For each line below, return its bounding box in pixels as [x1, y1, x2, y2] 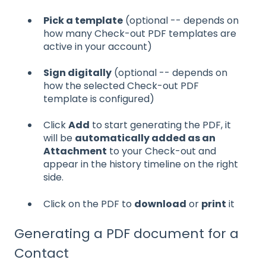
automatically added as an [75, 131, 216, 145]
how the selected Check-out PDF [43, 78, 199, 93]
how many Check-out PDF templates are [43, 26, 236, 40]
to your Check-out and [107, 144, 216, 159]
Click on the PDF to [43, 197, 134, 211]
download [134, 197, 186, 211]
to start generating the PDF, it [90, 118, 231, 132]
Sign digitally [43, 65, 112, 80]
